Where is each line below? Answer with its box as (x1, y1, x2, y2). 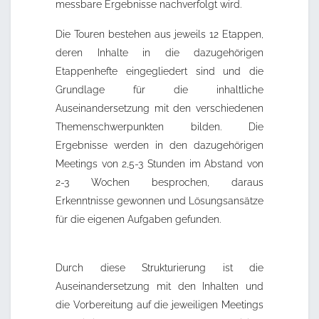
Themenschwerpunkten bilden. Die (56, 121, 263, 133)
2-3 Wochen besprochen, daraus (56, 177, 263, 189)
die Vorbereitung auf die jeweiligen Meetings (56, 299, 263, 311)
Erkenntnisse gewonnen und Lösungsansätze (56, 195, 263, 207)
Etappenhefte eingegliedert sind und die (56, 66, 263, 78)
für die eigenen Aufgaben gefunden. (56, 214, 221, 226)
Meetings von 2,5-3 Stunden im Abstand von (56, 158, 263, 170)
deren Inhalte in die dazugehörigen (56, 47, 263, 59)
